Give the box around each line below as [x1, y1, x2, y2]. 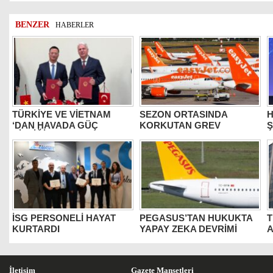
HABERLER [55, 21, 94, 29]
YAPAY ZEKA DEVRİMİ [140, 224, 237, 232]
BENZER [15, 20, 49, 29]
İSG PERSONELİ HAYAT [12, 213, 116, 223]
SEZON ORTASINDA [140, 109, 227, 119]
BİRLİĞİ [12, 129, 46, 138]
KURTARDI [12, 224, 60, 232]
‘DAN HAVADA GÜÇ [12, 120, 98, 129]
